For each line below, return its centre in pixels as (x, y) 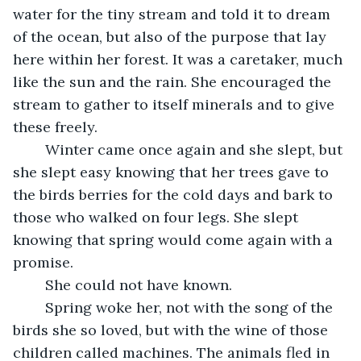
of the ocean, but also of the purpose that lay (172, 36)
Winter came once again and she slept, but (37, 149)
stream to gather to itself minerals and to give (176, 104)
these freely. (55, 127)
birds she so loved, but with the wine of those (172, 330)
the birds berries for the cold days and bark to (175, 194)
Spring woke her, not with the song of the (37, 307)
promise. (43, 262)
